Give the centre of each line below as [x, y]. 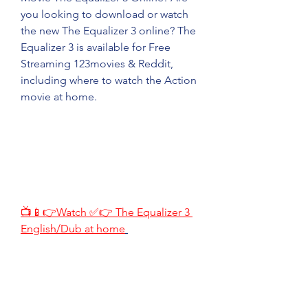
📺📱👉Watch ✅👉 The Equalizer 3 [105, 212]
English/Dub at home [73, 229]
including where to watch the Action [109, 80]
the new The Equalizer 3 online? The [108, 31]
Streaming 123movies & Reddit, [97, 64]
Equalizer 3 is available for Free [96, 47]
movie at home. [59, 97]
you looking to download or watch [104, 14]
